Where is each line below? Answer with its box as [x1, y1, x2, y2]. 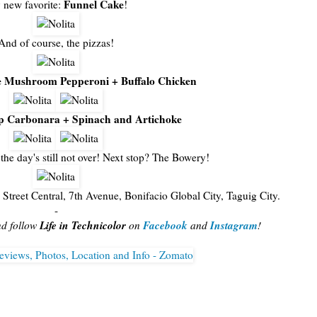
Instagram [210, 217, 258, 233]
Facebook [143, 217, 188, 233]
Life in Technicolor [40, 217, 126, 233]
